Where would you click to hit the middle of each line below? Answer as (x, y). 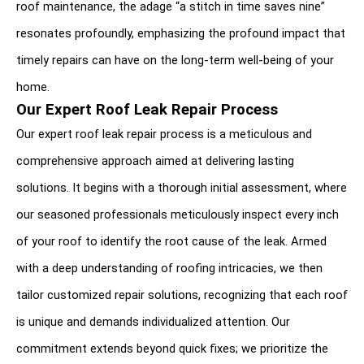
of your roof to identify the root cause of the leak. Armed (171, 241)
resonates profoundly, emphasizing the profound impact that (181, 33)
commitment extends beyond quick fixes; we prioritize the (172, 348)
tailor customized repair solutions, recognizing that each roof (182, 295)
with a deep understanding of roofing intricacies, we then (169, 268)
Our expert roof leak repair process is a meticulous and (164, 134)
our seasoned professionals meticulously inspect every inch (178, 214)
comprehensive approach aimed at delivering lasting (155, 160)
